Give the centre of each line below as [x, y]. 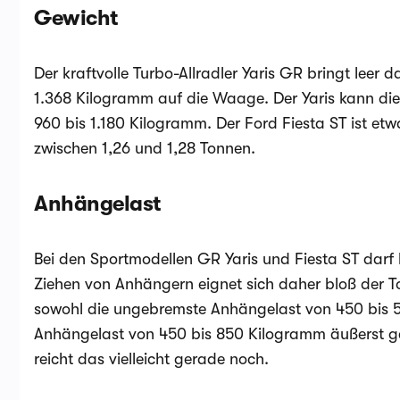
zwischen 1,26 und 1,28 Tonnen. [147, 148]
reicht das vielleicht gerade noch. [151, 359]
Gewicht [76, 18]
